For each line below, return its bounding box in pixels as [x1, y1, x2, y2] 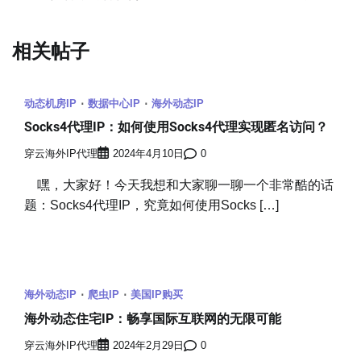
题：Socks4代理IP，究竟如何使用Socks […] [24, 198, 279, 213]
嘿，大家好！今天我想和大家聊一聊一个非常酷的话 [24, 178, 334, 193]
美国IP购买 [131, 288, 183, 301]
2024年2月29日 [113, 340, 184, 352]
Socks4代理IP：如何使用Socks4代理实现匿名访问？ [24, 119, 328, 135]
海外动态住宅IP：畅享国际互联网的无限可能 [24, 310, 281, 326]
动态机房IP [24, 97, 77, 110]
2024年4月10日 [113, 148, 184, 160]
